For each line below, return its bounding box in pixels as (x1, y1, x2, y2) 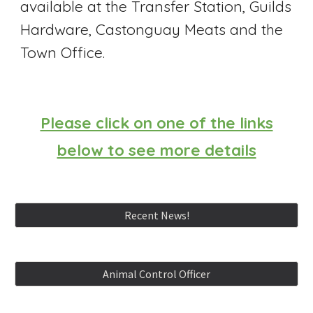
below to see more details (57, 140, 256, 160)
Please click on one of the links (40, 112, 273, 133)
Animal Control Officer (103, 267, 210, 281)
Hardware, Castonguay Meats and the (20, 20, 284, 38)
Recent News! (124, 208, 189, 222)
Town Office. (20, 43, 110, 61)
